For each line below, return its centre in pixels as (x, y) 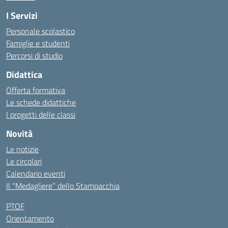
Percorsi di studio (34, 55)
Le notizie (22, 149)
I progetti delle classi (41, 115)
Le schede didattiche (41, 102)
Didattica (24, 75)
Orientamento (30, 218)
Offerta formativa (36, 90)
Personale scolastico (40, 31)
